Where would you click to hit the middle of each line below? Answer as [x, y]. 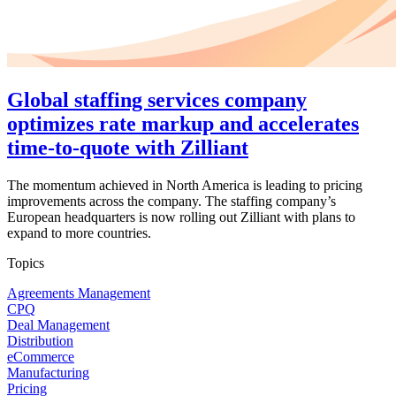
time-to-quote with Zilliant [128, 148]
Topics [26, 263]
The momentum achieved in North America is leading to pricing [185, 186]
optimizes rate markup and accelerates [183, 124]
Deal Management [58, 325]
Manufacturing [48, 373]
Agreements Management [79, 293]
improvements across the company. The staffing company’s [171, 202]
